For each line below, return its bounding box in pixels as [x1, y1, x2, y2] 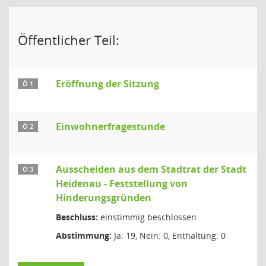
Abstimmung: [56, 230, 112, 241]
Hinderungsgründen [56, 191, 151, 204]
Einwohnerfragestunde [56, 120, 165, 133]
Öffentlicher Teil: [18, 31, 119, 49]
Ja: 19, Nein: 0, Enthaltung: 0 [112, 230, 226, 241]
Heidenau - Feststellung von [56, 177, 188, 190]
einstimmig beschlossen [98, 211, 197, 223]
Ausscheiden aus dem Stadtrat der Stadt [56, 163, 246, 176]
